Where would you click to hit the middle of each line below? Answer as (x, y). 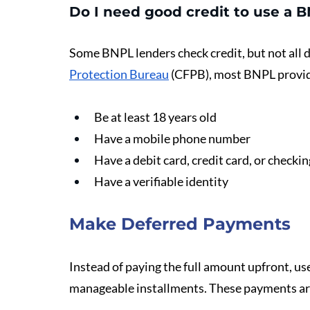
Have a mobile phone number (172, 138)
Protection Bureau (119, 74)
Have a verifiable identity (161, 181)
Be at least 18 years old (155, 117)
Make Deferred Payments (180, 224)
